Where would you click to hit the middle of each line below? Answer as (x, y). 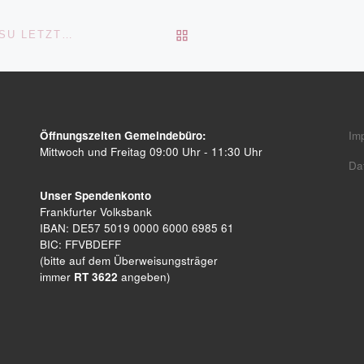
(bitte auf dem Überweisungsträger (129, 260)
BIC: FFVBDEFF (80, 244)
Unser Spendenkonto (95, 195)
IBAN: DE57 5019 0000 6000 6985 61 (137, 227)
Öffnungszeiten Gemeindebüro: (123, 135)
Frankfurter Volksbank (96, 211)
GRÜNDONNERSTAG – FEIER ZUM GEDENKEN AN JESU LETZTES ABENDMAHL (67, 35)
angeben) (144, 276)
